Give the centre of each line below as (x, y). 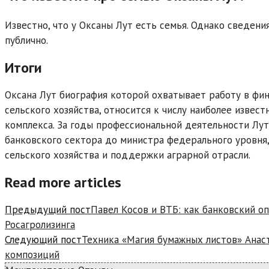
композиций (32, 255)
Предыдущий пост (48, 210)
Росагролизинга (40, 225)
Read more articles (63, 183)
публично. (26, 41)
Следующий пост (43, 240)
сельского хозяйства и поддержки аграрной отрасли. (128, 155)
